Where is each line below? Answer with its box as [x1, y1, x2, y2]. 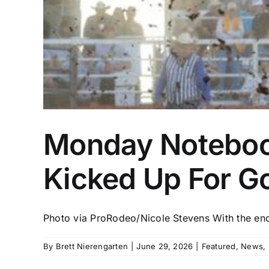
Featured [201, 241, 236, 252]
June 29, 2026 [136, 241, 193, 252]
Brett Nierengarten [55, 241, 128, 252]
